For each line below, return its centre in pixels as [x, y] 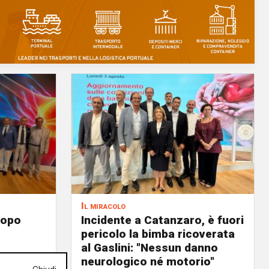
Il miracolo [103, 206]
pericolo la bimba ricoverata [158, 234]
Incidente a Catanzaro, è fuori [162, 220]
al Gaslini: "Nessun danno [150, 248]
